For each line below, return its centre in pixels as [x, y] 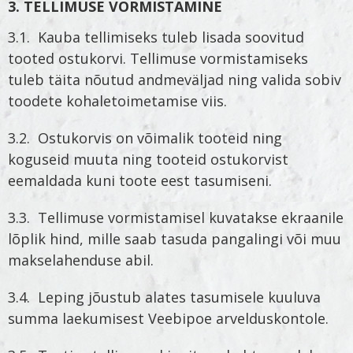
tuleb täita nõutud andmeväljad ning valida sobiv [175, 80]
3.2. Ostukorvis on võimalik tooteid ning [145, 138]
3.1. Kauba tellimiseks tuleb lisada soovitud [156, 37]
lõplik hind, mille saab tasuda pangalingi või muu [175, 239]
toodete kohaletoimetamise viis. [117, 101]
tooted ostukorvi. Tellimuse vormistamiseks [158, 59]
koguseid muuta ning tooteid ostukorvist [148, 160]
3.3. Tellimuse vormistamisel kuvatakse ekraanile [176, 218]
